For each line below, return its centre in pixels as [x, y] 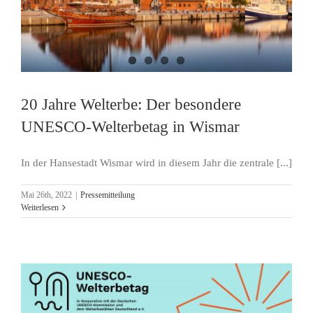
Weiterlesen [40, 208]
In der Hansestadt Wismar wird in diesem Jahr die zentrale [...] [156, 163]
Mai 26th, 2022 [46, 195]
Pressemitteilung [108, 195]
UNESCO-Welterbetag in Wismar [130, 127]
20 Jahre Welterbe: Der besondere [131, 104]
